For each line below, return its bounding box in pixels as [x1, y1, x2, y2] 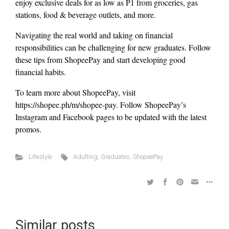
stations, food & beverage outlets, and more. [15, 9, 156, 20]
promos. [15, 124, 41, 135]
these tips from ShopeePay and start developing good [15, 54, 186, 65]
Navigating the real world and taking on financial [15, 30, 173, 41]
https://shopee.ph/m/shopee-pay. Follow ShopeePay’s [15, 99, 186, 110]
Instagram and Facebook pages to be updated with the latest [15, 111, 207, 123]
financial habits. [15, 66, 66, 78]
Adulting [73, 153, 98, 161]
